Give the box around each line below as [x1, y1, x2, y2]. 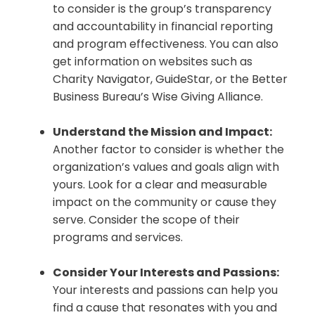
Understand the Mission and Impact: [53, 124, 272, 141]
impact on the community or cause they [53, 194, 276, 211]
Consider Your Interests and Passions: [53, 264, 279, 281]
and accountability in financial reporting [53, 18, 273, 35]
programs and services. [53, 229, 183, 246]
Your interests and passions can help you [53, 282, 278, 299]
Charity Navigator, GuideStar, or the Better [53, 71, 288, 88]
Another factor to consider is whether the [53, 141, 284, 158]
